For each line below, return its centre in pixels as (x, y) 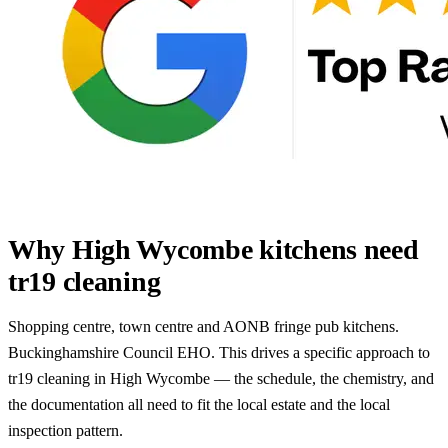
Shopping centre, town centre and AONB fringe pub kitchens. (203, 326)
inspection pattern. (65, 430)
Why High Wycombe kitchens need (213, 249)
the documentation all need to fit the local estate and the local (199, 404)
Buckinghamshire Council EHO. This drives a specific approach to (219, 352)
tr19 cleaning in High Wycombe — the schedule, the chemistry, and (221, 378)
